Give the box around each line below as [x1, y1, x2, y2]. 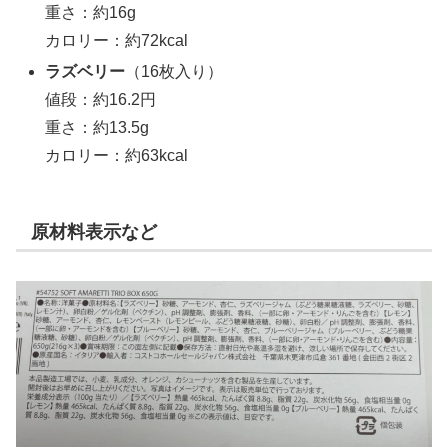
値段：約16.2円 [45, 90, 157, 108]
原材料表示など [31, 221, 157, 242]
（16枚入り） [125, 62, 224, 80]
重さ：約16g [45, 3, 137, 21]
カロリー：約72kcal [45, 31, 189, 49]
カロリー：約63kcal [45, 146, 189, 164]
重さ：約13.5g [45, 118, 150, 136]
